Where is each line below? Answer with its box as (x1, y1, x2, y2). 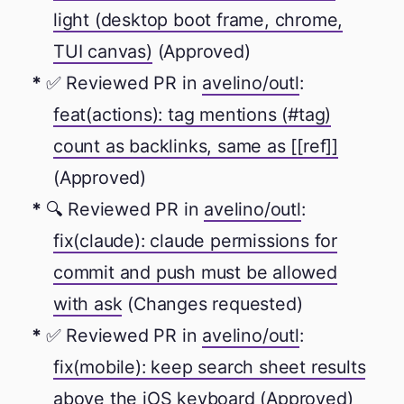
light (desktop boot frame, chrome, (53, 9, 344, 32)
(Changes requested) (122, 293, 303, 316)
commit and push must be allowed (53, 262, 337, 284)
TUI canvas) (53, 41, 152, 63)
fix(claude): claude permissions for (53, 230, 338, 252)
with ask (53, 293, 123, 316)
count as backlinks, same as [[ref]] (53, 135, 339, 158)
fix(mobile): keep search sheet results (53, 356, 366, 379)
